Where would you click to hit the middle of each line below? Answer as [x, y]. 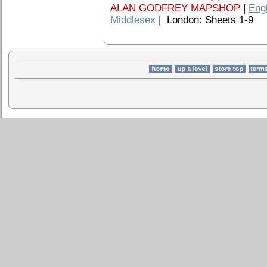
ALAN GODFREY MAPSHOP [175, 8]
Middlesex [133, 20]
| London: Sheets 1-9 [204, 20]
